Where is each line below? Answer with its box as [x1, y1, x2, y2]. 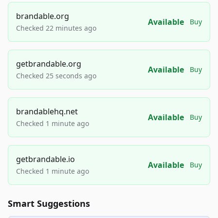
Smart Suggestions [8, 198, 90, 209]
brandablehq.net [16, 106, 78, 117]
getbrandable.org [16, 58, 81, 69]
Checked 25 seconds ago [16, 71, 96, 80]
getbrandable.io [16, 154, 75, 164]
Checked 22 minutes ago [16, 23, 96, 33]
